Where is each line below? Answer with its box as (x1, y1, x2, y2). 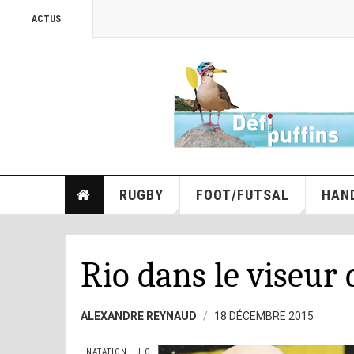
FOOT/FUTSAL (195, 186, 289, 203)
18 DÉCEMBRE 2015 (214, 310, 314, 322)
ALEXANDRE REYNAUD (81, 310, 197, 322)
